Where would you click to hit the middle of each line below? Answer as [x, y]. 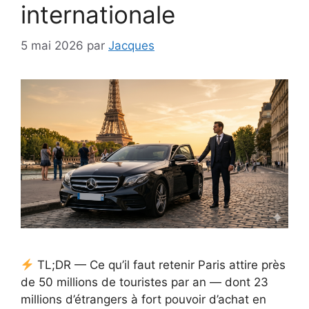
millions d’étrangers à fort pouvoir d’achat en [143, 300]
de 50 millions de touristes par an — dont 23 [144, 282]
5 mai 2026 [52, 45]
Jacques [131, 45]
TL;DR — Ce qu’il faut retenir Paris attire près [160, 265]
